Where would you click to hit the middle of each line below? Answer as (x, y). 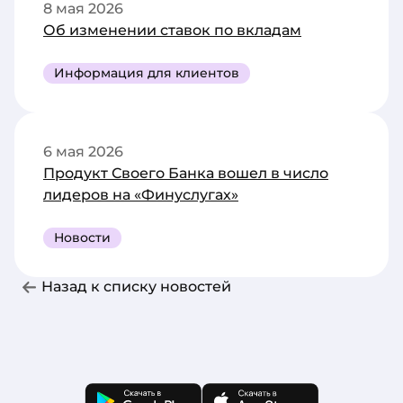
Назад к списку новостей (136, 287)
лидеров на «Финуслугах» (141, 195)
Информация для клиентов (147, 73)
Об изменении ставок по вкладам (172, 31)
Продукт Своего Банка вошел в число (186, 174)
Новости (82, 238)
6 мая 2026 (83, 152)
